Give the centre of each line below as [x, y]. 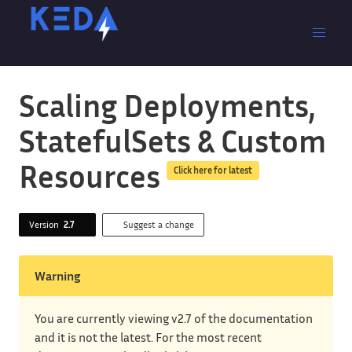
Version [46, 224]
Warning [58, 276]
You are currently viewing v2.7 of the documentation [174, 318]
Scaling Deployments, [167, 105]
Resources [90, 176]
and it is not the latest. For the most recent [148, 337]
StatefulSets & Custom [172, 141]
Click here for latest [213, 170]
